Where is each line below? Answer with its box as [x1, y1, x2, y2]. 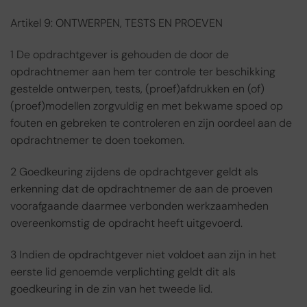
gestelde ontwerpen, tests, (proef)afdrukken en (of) [10, 82, 265, 97]
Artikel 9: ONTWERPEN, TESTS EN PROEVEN [10, 16, 223, 31]
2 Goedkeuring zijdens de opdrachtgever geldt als [10, 164, 258, 179]
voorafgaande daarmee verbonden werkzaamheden [10, 198, 269, 213]
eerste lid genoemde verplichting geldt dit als [10, 264, 236, 279]
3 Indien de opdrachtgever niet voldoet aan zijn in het [10, 247, 276, 262]
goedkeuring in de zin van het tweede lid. [10, 281, 212, 296]
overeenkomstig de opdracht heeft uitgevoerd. [10, 215, 243, 230]
